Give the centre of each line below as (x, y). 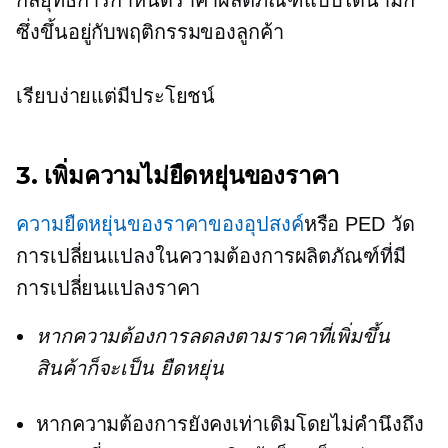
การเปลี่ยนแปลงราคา (108, 288)
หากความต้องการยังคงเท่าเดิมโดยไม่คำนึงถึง (230, 424)
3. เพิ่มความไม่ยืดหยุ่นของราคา (178, 176)
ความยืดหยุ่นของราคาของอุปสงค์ (160, 224)
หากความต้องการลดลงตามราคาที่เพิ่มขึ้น (213, 336)
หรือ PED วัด (359, 224)
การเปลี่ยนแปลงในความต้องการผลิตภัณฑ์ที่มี (211, 256)
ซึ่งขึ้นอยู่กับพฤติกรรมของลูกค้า (150, 32)
